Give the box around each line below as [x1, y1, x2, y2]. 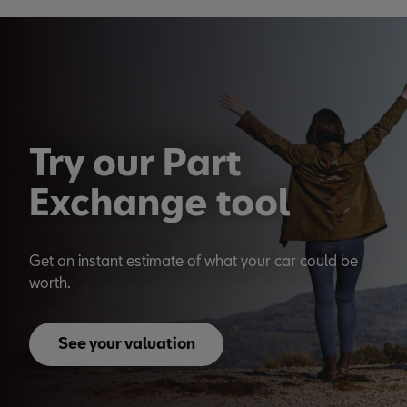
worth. [29, 273, 71, 291]
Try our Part [29, 139, 242, 183]
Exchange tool [29, 179, 291, 223]
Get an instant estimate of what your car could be [29, 252, 358, 269]
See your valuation [57, 334, 195, 352]
